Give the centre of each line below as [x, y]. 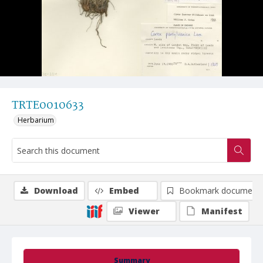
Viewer [144, 211]
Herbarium [36, 120]
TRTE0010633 [48, 106]
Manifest [222, 211]
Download [56, 190]
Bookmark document [220, 190]
